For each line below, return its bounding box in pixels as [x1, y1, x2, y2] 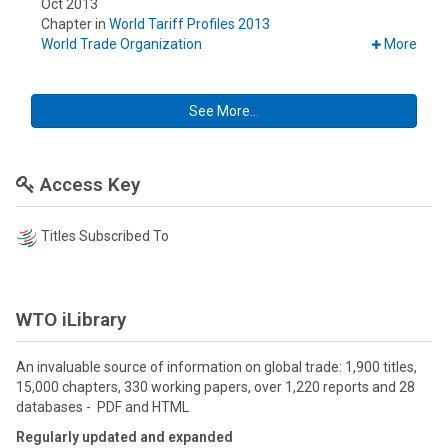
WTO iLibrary [16, 307, 126, 331]
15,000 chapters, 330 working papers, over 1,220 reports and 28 [16, 378, 415, 395]
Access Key [35, 173, 140, 197]
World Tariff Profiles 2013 [109, 16, 270, 33]
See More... [189, 103, 259, 120]
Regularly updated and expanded [16, 428, 233, 445]
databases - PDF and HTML [16, 398, 189, 415]
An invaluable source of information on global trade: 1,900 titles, [16, 358, 417, 375]
